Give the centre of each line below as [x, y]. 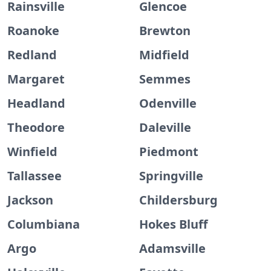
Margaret [36, 79]
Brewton [165, 31]
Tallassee [34, 176]
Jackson [30, 200]
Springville [171, 176]
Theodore [36, 127]
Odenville [168, 103]
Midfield [164, 55]
